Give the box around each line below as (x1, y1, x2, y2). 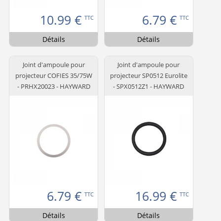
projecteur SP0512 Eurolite (110, 71, 187, 80)
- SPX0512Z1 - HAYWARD (113, 82, 184, 91)
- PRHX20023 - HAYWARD (17, 82, 90, 91)
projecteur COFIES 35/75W (15, 71, 92, 80)
